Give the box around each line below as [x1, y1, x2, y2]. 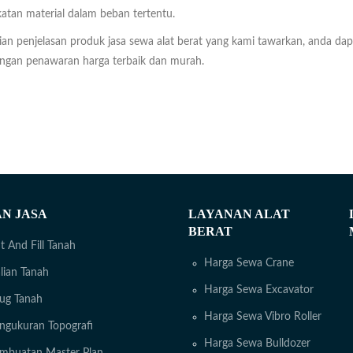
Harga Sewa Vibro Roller [204, 311, 321, 322]
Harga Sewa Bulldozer [204, 338, 310, 349]
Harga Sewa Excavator [204, 284, 314, 295]
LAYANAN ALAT [188, 207, 290, 221]
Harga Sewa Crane [204, 258, 294, 269]
